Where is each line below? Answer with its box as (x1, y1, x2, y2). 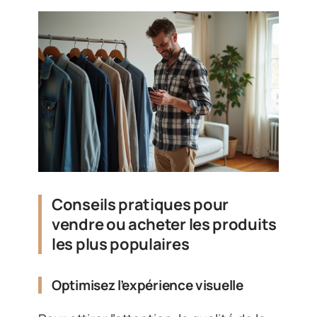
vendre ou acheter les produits (52, 213, 277, 235)
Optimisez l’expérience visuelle (52, 275, 243, 294)
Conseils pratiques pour (52, 193, 229, 215)
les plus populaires (52, 233, 190, 255)
